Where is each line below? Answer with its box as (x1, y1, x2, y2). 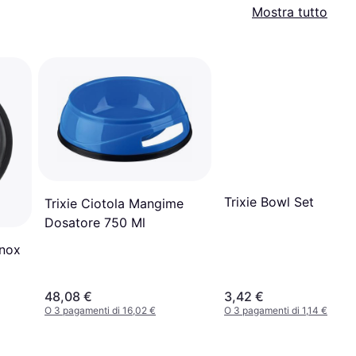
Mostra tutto (252, 4, 327, 20)
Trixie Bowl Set (224, 193, 314, 210)
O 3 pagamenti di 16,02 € (44, 304, 156, 317)
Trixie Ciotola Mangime (44, 195, 184, 212)
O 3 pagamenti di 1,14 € (224, 304, 327, 317)
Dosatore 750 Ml (44, 215, 145, 231)
